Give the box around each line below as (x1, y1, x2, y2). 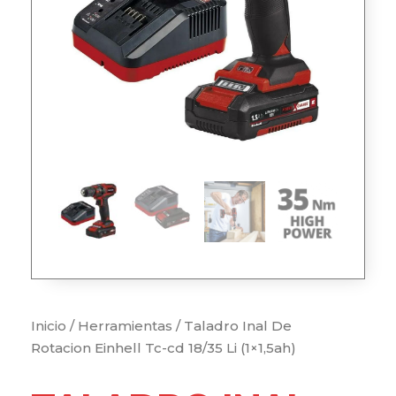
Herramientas (78, 317, 172, 335)
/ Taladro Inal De (172, 317, 292, 335)
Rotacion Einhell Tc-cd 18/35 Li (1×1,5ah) (31, 339, 296, 357)
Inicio (31, 317, 66, 335)
